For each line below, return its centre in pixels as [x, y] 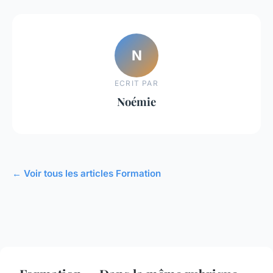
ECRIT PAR [136, 83]
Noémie [136, 101]
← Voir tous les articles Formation [87, 173]
